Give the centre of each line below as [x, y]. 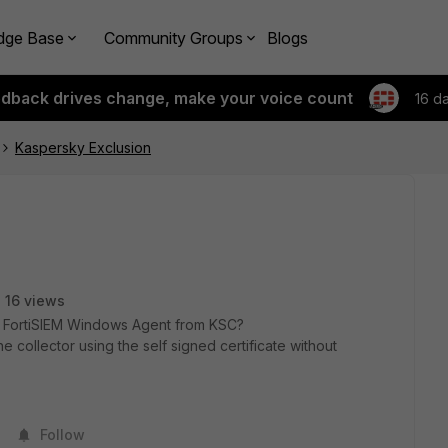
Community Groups [173, 37]
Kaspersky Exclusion [83, 147]
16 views [35, 300]
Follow [62, 434]
